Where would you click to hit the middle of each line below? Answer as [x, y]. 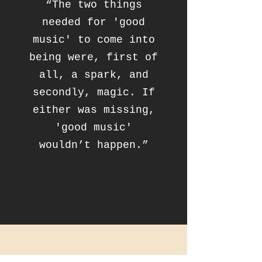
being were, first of [94, 57]
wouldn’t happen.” [94, 145]
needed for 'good [94, 22]
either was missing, [94, 110]
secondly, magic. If [94, 92]
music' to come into [94, 40]
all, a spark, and [94, 75]
